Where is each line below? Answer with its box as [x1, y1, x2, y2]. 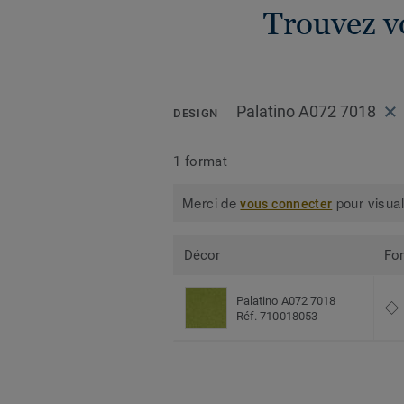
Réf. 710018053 [236, 308, 317, 323]
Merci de [182, 193, 241, 213]
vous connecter [240, 197, 333, 212]
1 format [173, 152, 228, 170]
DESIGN [173, 106, 218, 121]
